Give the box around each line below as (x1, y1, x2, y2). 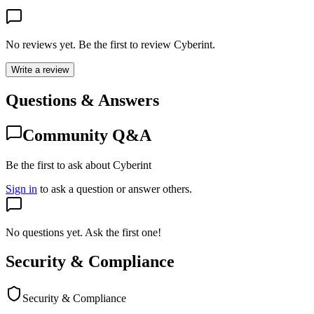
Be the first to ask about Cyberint (6, 158, 151, 171)
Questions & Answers (6, 90, 159, 109)
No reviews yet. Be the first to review (6, 38, 174, 50)
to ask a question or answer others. (40, 182, 192, 195)
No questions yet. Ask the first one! (6, 226, 161, 238)
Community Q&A (22, 125, 151, 144)
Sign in (6, 182, 37, 195)
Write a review (11, 64, 69, 75)
